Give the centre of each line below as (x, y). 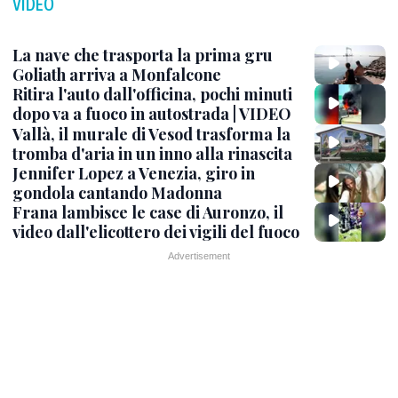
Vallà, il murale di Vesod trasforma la (151, 134)
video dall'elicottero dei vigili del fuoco (156, 232)
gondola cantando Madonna (117, 192)
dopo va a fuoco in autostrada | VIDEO (152, 114)
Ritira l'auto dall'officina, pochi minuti (152, 95)
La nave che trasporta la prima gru (143, 55)
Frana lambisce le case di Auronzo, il (148, 212)
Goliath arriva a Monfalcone (117, 75)
